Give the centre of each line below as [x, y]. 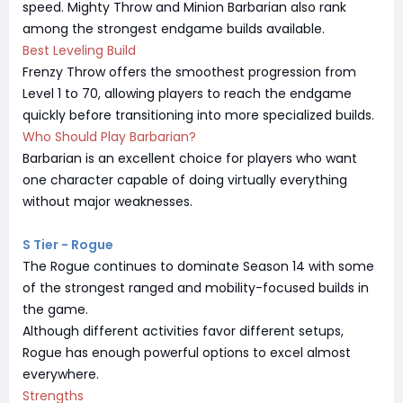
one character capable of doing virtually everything [185, 179]
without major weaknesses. [107, 201]
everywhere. [61, 374]
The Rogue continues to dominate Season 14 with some [198, 266]
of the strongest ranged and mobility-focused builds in [196, 287]
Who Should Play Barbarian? [109, 136]
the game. [55, 309]
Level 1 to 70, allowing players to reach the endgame [187, 93]
